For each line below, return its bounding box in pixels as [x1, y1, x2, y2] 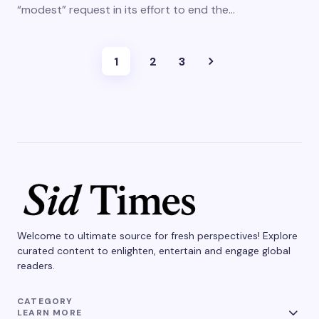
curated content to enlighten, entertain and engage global [17, 244, 291, 258]
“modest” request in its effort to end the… [17, 2, 235, 17]
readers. [17, 259, 55, 273]
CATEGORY [17, 296, 73, 308]
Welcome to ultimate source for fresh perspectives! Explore [17, 229, 298, 243]
